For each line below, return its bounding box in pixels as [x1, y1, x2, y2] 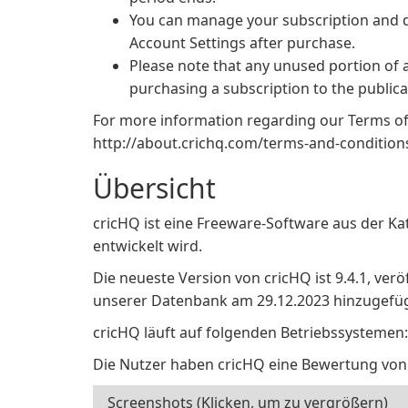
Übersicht [93, 169, 216, 207]
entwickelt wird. [93, 236, 202, 256]
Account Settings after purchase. [129, 33, 355, 53]
